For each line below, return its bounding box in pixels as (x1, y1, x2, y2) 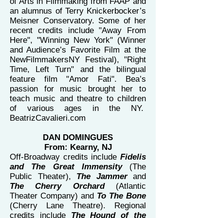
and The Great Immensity (10, 162, 122, 171)
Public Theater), (10, 172, 76, 181)
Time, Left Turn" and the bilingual (10, 65, 146, 74)
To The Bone (97, 191, 146, 200)
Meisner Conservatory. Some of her (10, 16, 146, 25)
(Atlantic (104, 182, 146, 191)
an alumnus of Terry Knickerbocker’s (10, 6, 146, 16)
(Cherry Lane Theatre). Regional (10, 201, 146, 210)
